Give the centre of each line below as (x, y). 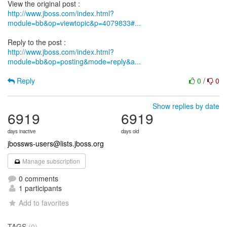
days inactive (22, 131)
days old (130, 131)
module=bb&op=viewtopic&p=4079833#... (74, 23)
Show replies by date (186, 106)
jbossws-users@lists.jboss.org (56, 143)
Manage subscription (51, 161)
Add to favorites (44, 203)
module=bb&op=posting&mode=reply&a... (74, 61)
